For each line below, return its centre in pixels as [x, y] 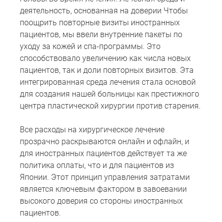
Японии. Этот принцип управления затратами [105, 177]
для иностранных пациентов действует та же [103, 154]
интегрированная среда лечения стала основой [108, 82]
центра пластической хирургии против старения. [110, 106]
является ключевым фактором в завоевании [103, 189]
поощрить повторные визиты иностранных [100, 23]
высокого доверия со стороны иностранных [101, 201]
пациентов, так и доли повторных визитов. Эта [107, 70]
